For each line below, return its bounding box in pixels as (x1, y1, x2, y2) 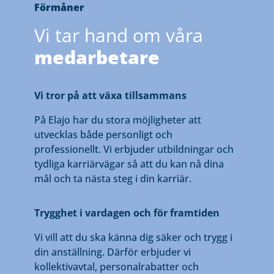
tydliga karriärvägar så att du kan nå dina (34, 157, 224, 171)
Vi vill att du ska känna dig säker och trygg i (34, 231, 232, 244)
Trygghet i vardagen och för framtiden (34, 206, 220, 220)
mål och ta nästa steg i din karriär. (34, 172, 191, 185)
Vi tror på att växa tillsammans (34, 89, 187, 102)
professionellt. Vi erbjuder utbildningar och (34, 143, 234, 156)
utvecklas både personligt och (34, 128, 172, 141)
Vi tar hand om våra (34, 23, 203, 48)
